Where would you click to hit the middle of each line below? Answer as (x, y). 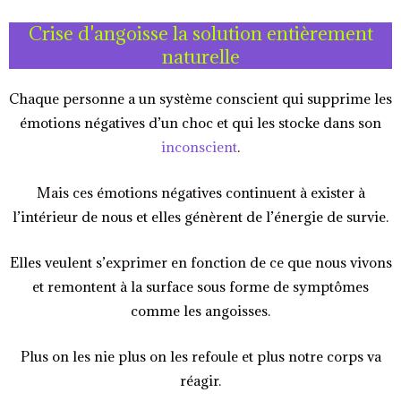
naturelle (200, 56)
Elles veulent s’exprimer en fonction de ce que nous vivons (200, 262)
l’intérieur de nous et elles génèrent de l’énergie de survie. (200, 216)
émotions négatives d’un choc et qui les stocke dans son (200, 122)
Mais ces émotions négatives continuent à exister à (200, 192)
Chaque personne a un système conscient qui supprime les (200, 98)
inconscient (199, 146)
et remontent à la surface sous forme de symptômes (200, 286)
